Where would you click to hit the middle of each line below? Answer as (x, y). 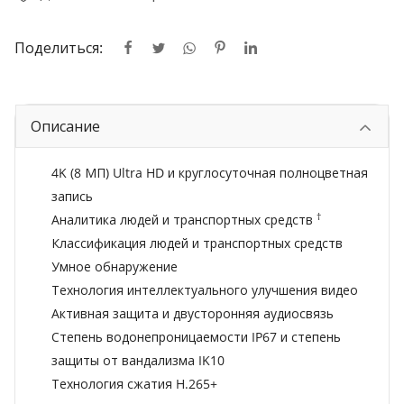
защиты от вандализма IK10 (138, 361)
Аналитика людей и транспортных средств (182, 220)
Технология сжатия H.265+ (134, 384)
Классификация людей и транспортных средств (197, 243)
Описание (65, 127)
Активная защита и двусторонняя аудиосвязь (193, 314)
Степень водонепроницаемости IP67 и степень (196, 337)
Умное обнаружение (115, 267)
